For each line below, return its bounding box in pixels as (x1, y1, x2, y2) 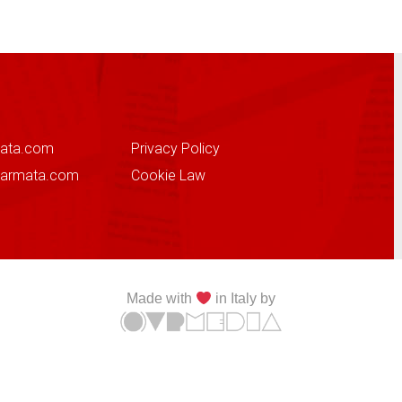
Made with (126, 291, 196, 306)
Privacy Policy (131, 140, 221, 157)
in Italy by (212, 291, 276, 306)
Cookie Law (131, 167, 206, 184)
